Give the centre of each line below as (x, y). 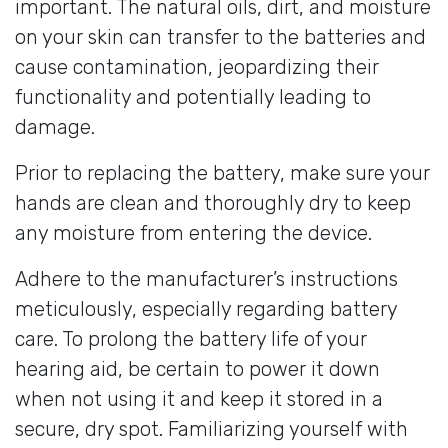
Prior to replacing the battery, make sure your (222, 172)
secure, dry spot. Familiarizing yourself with (211, 428)
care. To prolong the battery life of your (191, 338)
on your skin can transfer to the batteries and (220, 36)
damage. (55, 126)
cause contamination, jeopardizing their (197, 66)
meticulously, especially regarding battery (206, 308)
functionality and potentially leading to (193, 96)
